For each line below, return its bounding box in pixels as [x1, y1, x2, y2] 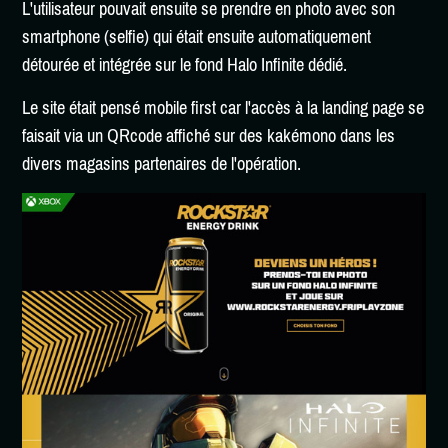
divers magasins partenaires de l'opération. [22, 147, 302, 181]
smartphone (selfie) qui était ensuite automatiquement [22, 20, 372, 54]
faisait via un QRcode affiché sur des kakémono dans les [22, 119, 396, 153]
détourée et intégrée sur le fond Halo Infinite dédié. [22, 48, 348, 82]
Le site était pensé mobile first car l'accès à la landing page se [22, 91, 425, 125]
